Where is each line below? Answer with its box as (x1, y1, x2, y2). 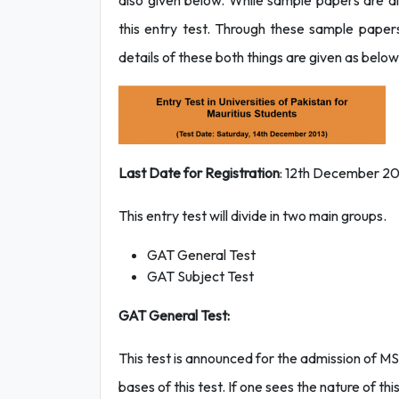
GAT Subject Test (147, 267, 254, 285)
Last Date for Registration (118, 164, 280, 182)
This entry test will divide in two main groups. (118, 207, 387, 224)
